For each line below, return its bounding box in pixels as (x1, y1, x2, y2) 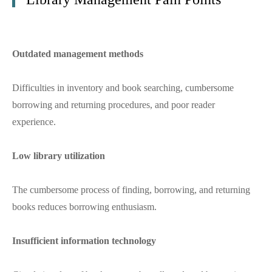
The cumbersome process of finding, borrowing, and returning (12, 185, 250, 195)
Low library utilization (12, 151, 105, 161)
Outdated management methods (12, 49, 143, 59)
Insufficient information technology (12, 236, 156, 246)
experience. (12, 117, 56, 127)
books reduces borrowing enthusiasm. (12, 202, 157, 212)
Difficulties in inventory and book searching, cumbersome (12, 83, 234, 93)
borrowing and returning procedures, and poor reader (12, 100, 215, 110)
